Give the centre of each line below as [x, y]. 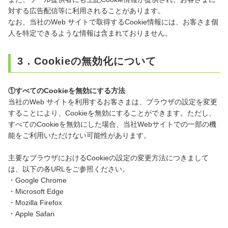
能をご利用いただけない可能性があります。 [79, 135]
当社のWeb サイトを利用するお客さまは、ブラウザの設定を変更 [113, 102]
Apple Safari [35, 214]
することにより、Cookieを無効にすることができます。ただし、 [112, 113]
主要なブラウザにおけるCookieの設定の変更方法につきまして [108, 158]
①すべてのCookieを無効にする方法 [67, 91]
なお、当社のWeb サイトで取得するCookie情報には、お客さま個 [113, 22]
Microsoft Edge [39, 191]
